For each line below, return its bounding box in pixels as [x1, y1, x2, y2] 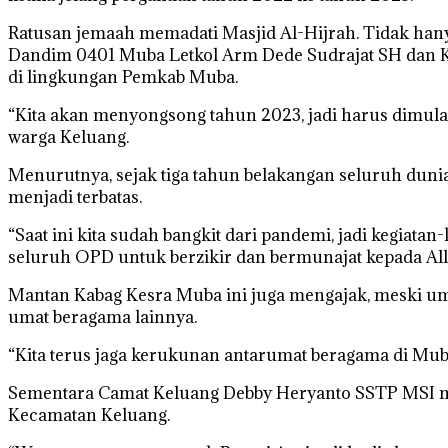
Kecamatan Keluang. [8, 404, 170, 426]
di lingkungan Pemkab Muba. [8, 66, 238, 88]
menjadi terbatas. [8, 186, 142, 208]
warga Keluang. [8, 126, 129, 148]
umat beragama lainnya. [8, 306, 197, 328]
